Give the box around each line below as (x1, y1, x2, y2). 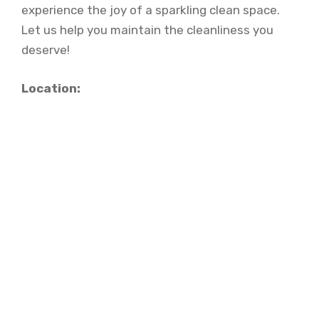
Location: (21, 80, 80, 95)
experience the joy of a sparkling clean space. (21, 3, 280, 17)
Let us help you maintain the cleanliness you (21, 23, 273, 37)
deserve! (21, 43, 70, 57)
